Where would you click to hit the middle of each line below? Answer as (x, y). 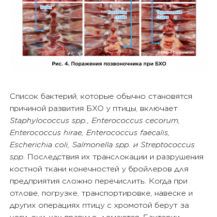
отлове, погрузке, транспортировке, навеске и (101, 193)
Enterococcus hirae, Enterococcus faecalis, (90, 133)
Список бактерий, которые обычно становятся (101, 96)
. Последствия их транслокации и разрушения (113, 157)
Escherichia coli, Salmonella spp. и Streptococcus (102, 145)
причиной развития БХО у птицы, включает (94, 108)
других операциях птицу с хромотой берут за (99, 205)
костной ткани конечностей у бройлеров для (99, 169)
